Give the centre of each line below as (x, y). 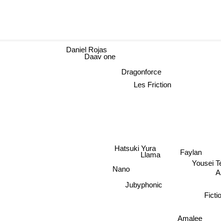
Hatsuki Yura (138, 145)
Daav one (89, 59)
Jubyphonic (146, 184)
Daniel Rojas (87, 48)
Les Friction (150, 85)
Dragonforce (137, 72)
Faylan (193, 150)
